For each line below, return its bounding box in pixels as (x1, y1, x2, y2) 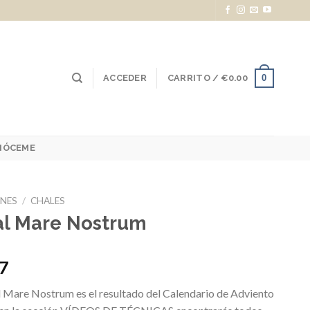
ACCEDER (103, 73, 147, 83)
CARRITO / (167, 73, 221, 83)
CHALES (30, 195, 66, 206)
